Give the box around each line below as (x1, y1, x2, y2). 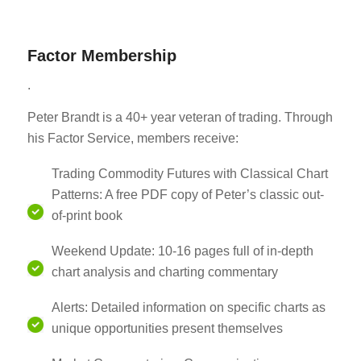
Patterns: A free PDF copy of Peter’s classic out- (51, 188, 324, 202)
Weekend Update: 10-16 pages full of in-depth (51, 244, 313, 259)
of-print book (51, 209, 122, 223)
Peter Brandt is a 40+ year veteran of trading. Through (27, 110, 333, 125)
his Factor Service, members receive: (27, 131, 239, 146)
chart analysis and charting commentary (51, 265, 278, 280)
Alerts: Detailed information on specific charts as (51, 301, 326, 315)
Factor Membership (27, 46, 176, 64)
